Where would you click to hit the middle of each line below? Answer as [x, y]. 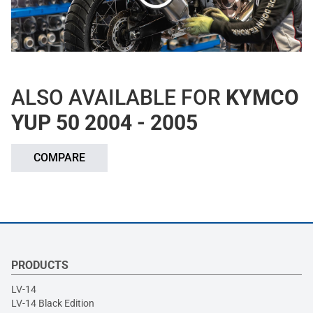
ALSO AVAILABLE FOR [118, 98]
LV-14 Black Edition [53, 304]
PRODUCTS [40, 265]
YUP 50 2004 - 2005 [104, 123]
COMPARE [59, 158]
